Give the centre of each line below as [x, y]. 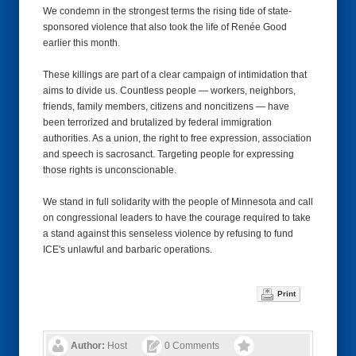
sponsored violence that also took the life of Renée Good [165, 27]
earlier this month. [83, 43]
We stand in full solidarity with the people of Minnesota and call [178, 202]
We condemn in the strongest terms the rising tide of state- [167, 11]
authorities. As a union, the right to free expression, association [177, 138]
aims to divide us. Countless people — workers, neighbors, [169, 91]
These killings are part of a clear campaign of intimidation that [175, 75]
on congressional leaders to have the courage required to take [177, 218]
